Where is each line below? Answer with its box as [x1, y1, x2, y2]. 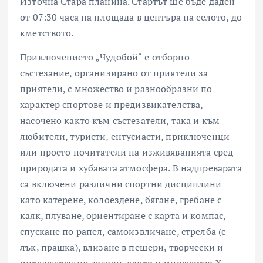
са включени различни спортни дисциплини [20, 177, 222, 191]
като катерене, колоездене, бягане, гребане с [20, 193, 222, 207]
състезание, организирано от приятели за [20, 66, 208, 80]
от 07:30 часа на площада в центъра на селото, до [20, 11, 242, 24]
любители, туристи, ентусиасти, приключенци [20, 130, 230, 143]
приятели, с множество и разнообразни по [20, 82, 213, 96]
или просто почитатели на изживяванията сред [20, 146, 234, 159]
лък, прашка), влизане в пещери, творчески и [20, 241, 224, 254]
